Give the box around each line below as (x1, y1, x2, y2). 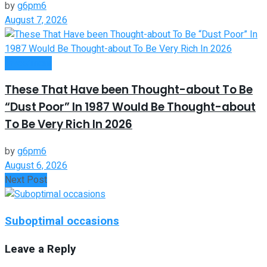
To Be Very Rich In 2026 (5, 116, 132, 133)
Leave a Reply (5, 240, 76, 257)
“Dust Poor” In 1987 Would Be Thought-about (5, 99, 256, 116)
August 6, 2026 (5, 159, 67, 173)
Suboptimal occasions (5, 212, 119, 229)
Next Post (5, 173, 47, 188)
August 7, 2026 (5, 13, 67, 27)
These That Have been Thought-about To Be (5, 82, 253, 98)
